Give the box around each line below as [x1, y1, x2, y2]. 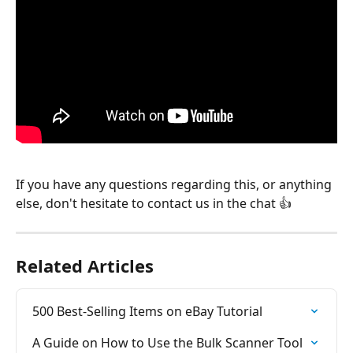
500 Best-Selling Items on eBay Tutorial [32, 303, 262, 321]
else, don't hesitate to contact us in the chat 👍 [16, 195, 292, 213]
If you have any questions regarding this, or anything [16, 176, 335, 194]
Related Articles [16, 254, 154, 278]
